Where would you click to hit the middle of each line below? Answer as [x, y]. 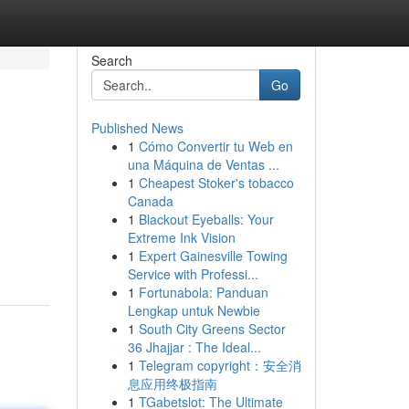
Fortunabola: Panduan [203, 292]
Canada [150, 201]
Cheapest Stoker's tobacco [216, 183]
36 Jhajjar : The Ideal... [194, 347]
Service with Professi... [193, 274]
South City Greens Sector [212, 329]
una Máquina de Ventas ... [203, 164]
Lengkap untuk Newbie [194, 310]
